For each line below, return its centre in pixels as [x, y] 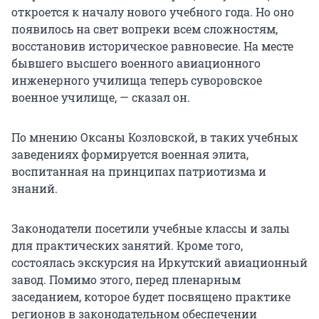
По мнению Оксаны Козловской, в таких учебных [155, 137]
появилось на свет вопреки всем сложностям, [145, 29]
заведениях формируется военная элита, [130, 155]
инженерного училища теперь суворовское [137, 80]
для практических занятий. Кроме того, [127, 246]
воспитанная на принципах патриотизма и [139, 172]
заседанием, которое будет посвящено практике [151, 297]
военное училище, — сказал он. [101, 98]
